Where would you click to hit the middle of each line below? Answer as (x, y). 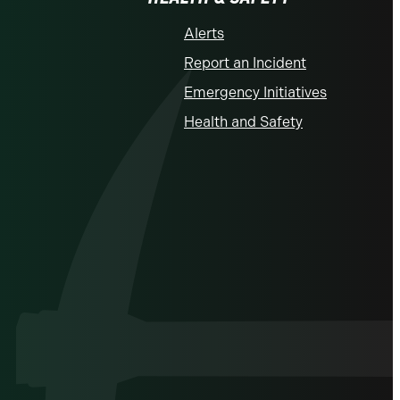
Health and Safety (243, 122)
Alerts (204, 33)
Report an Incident (245, 63)
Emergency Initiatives (255, 92)
